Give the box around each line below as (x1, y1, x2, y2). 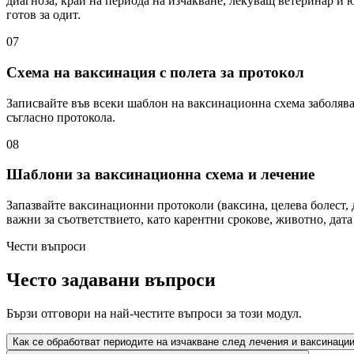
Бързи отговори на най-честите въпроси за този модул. (6, 306, 302, 320)
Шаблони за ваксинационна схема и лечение (6, 166, 314, 183)
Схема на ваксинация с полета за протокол (6, 63, 304, 81)
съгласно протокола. (6, 110, 115, 124)
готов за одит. (6, 8, 81, 22)
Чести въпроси (6, 239, 86, 254)
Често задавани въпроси (6, 269, 216, 291)
